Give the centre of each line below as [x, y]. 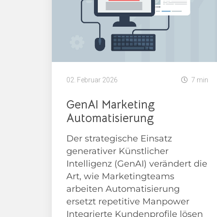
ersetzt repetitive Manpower [128, 202]
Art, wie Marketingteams [120, 177]
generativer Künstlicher [117, 151]
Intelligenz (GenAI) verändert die [137, 164]
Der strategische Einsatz [119, 139]
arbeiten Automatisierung [123, 189]
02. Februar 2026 [92, 80]
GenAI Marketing [111, 105]
